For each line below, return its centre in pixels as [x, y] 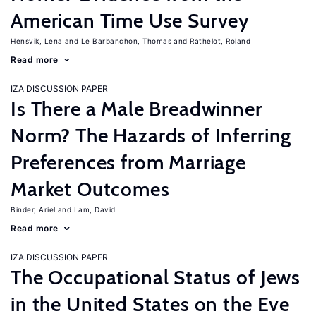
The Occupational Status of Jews [156, 277]
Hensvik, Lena [37, 41]
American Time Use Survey [130, 20]
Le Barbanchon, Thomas [126, 41]
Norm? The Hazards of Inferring [151, 135]
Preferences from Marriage [128, 162]
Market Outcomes [90, 189]
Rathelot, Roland [220, 41]
